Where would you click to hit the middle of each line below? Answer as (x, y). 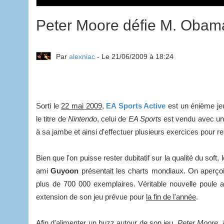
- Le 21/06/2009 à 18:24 (134, 56)
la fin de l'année (171, 196)
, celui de (112, 118)
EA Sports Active (136, 105)
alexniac (82, 56)
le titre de (52, 118)
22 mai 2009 (81, 105)
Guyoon (65, 170)
